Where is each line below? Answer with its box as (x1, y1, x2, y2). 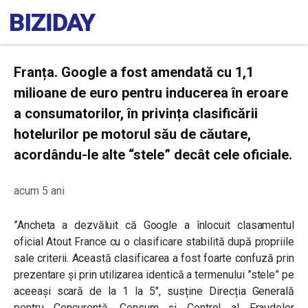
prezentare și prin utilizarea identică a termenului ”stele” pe (14, 268, 294, 281)
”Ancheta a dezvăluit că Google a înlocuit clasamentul (14, 219, 294, 232)
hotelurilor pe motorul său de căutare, (14, 126, 251, 142)
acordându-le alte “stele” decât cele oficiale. (14, 146, 292, 163)
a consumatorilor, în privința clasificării (14, 105, 258, 122)
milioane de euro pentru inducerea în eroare (14, 85, 288, 101)
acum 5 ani (14, 184, 65, 197)
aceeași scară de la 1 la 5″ (14, 285, 159, 298)
